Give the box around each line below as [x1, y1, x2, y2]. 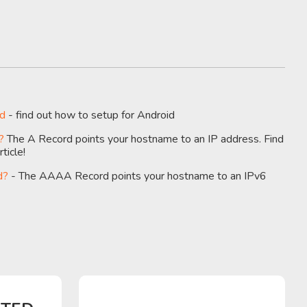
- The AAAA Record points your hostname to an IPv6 [8, 168, 267, 184]
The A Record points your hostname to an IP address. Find [4, 131, 284, 147]
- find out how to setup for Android [5, 107, 175, 123]
